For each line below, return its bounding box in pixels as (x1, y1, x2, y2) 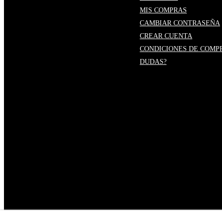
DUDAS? (140, 58, 166, 66)
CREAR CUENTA (140, 32, 192, 40)
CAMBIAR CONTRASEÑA (140, 19, 220, 27)
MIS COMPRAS (140, 6, 187, 14)
